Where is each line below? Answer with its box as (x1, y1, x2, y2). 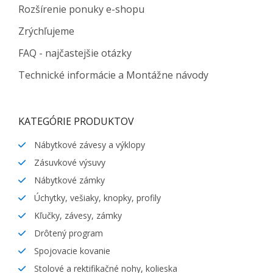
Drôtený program (32, 227, 103, 239)
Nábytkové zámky (32, 174, 105, 186)
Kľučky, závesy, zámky (32, 209, 122, 221)
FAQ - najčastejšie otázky (18, 46, 132, 60)
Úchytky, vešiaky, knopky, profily (32, 191, 161, 204)
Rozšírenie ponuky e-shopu (18, 2, 144, 16)
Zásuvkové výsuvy (32, 156, 105, 168)
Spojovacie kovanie (32, 244, 110, 257)
